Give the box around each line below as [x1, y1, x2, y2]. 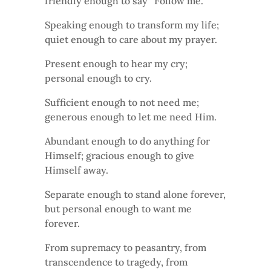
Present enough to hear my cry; [45, 57, 188, 70]
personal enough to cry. [45, 71, 152, 84]
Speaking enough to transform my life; [45, 18, 219, 31]
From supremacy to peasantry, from [45, 241, 206, 253]
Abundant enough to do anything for [45, 134, 210, 147]
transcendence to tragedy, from [45, 255, 188, 268]
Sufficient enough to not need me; [45, 96, 199, 108]
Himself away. [45, 163, 108, 176]
